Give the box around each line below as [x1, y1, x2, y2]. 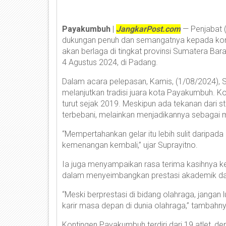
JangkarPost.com [116, 24, 181, 34]
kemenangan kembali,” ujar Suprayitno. [62, 140, 198, 150]
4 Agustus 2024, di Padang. [62, 58, 158, 68]
